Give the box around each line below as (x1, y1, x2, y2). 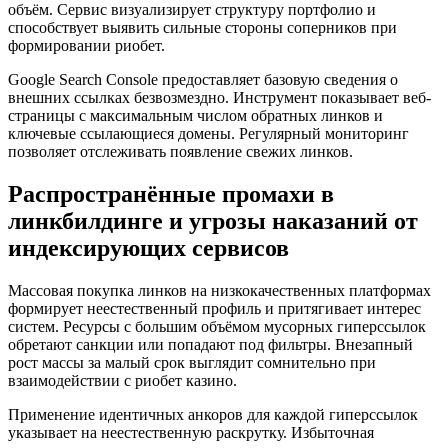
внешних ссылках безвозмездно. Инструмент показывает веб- (8, 89, 431, 107)
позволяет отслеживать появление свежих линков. (8, 143, 353, 161)
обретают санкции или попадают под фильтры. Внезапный (8, 336, 413, 353)
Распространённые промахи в (8, 181, 334, 208)
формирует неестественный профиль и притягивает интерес (8, 300, 421, 317)
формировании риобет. (8, 37, 165, 55)
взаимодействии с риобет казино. (8, 372, 237, 389)
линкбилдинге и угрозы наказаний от (8, 208, 418, 235)
